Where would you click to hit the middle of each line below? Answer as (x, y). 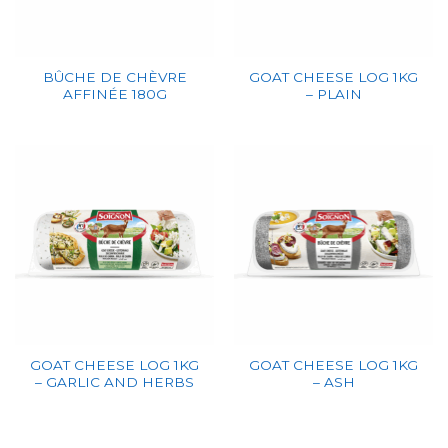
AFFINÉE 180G (114, 94)
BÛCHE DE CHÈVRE (114, 77)
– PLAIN (333, 94)
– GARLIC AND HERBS (114, 381)
